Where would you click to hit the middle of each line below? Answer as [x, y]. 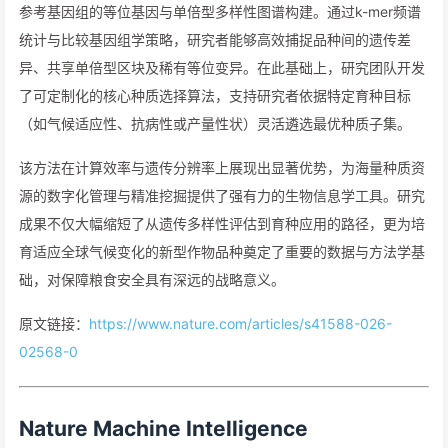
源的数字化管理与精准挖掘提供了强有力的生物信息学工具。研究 [222, 195]
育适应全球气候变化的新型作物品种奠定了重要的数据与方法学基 [222, 251]
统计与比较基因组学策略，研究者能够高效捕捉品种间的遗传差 [215, 39]
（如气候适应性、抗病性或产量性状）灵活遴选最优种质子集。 [215, 123]
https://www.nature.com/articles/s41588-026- [240, 323]
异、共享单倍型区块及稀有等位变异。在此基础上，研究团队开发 [222, 67]
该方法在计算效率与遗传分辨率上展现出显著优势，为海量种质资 [222, 167]
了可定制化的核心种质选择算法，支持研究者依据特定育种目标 [215, 95]
